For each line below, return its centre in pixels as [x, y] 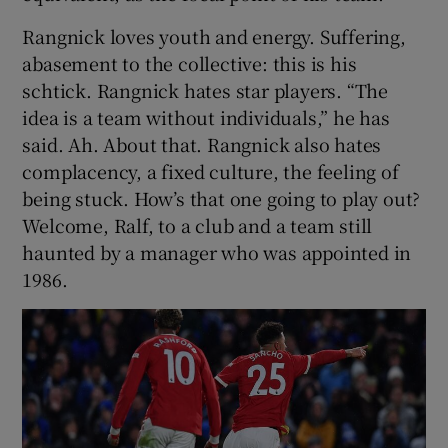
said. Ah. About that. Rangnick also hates [202, 143]
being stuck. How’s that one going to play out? [221, 197]
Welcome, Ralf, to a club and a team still [197, 224]
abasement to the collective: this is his [189, 62]
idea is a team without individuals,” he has [206, 116]
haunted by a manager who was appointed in [217, 251]
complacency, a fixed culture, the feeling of [210, 170]
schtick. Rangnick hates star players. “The [205, 89]
